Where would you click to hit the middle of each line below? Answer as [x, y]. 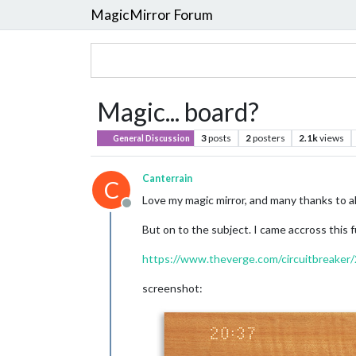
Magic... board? [178, 112]
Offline [145, 211]
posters [269, 138]
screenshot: [172, 288]
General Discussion [151, 138]
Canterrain [167, 178]
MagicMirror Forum [152, 14]
